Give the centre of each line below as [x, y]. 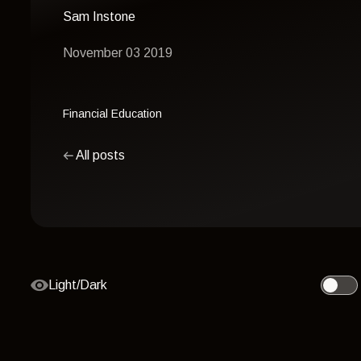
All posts [99, 155]
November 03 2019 [118, 53]
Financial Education [112, 113]
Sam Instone [99, 16]
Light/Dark [78, 285]
